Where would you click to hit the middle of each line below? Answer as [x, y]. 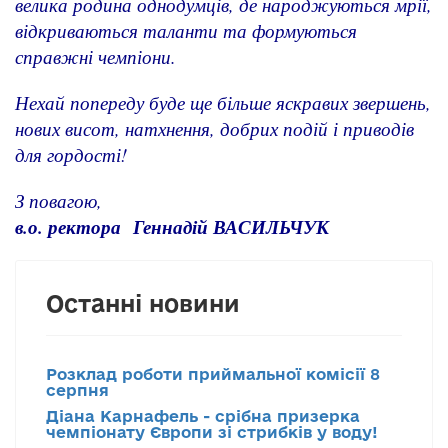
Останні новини [143, 302]
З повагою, [58, 200]
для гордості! [74, 154]
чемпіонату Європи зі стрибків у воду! [212, 431]
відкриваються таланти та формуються [186, 30]
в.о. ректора [74, 226]
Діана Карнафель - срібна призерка [203, 415]
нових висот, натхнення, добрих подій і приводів [214, 128]
